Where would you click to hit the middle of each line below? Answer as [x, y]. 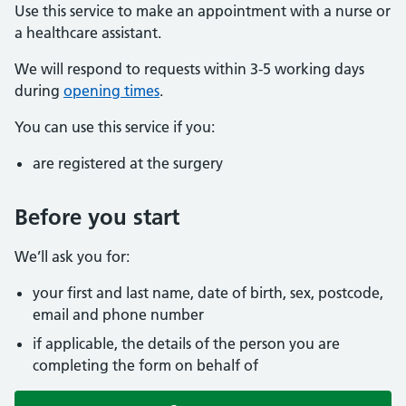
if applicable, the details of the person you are [186, 343]
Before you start [97, 217]
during [39, 91]
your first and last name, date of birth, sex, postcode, [208, 293]
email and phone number [118, 314]
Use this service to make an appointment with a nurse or [203, 11]
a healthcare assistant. [88, 33]
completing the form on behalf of [145, 365]
